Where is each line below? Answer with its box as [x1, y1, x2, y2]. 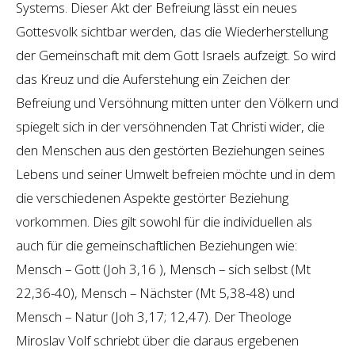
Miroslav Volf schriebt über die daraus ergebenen [16, 330, 299, 349]
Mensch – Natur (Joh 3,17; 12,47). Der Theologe [16, 307, 292, 326]
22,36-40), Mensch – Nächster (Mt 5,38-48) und [16, 283, 295, 302]
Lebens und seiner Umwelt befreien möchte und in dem [16, 164, 335, 183]
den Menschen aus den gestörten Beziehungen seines [16, 140, 325, 159]
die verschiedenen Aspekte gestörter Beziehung [16, 188, 288, 207]
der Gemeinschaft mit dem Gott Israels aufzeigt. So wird [16, 45, 336, 64]
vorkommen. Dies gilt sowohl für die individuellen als [16, 212, 312, 231]
